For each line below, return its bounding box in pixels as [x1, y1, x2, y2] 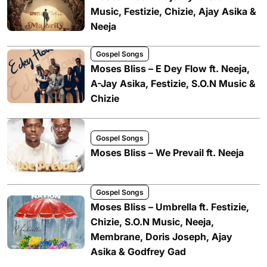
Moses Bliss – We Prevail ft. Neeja [91, 147, 244, 159]
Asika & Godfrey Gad [91, 246, 186, 257]
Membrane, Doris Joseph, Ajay [91, 231, 232, 243]
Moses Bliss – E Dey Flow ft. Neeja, [91, 63, 250, 74]
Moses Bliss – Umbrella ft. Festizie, [91, 201, 249, 213]
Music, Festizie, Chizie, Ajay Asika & [91, 5, 256, 17]
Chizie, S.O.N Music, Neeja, [91, 216, 214, 228]
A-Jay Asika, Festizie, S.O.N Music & [91, 77, 256, 89]
